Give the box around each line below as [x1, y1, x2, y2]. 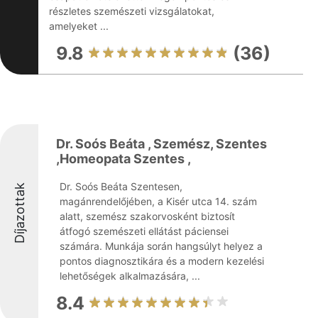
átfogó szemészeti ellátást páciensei [60, 225, 229, 237]
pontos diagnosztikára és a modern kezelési [60, 255, 264, 267]
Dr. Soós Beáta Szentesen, [60, 180, 182, 192]
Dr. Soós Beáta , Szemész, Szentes [56, 136, 267, 151]
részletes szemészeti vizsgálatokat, [49, 5, 214, 17]
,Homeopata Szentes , [56, 151, 191, 166]
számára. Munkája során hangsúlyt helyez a [60, 240, 263, 252]
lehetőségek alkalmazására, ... [60, 270, 200, 282]
